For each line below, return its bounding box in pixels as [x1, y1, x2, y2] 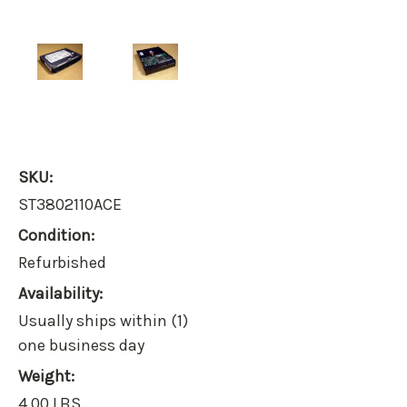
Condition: [18, 225, 94, 246]
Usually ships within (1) [18, 311, 188, 332]
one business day [18, 335, 144, 356]
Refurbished [18, 253, 106, 273]
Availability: [18, 283, 103, 304]
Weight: [18, 366, 74, 387]
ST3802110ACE [18, 194, 122, 215]
